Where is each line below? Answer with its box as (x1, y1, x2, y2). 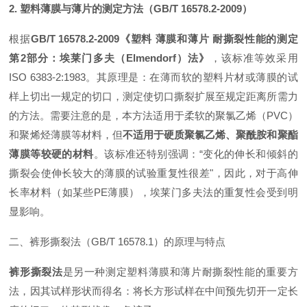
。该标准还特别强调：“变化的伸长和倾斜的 (93, 147, 298, 160)
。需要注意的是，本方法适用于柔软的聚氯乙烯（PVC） (40, 109, 298, 121)
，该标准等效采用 (210, 51, 298, 64)
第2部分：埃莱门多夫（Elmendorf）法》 (9, 51, 210, 64)
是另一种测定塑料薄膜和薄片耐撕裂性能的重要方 (62, 265, 298, 278)
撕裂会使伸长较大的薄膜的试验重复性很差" (9, 167, 214, 179)
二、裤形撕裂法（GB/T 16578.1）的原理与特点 (9, 235, 226, 247)
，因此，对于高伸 (213, 167, 298, 179)
